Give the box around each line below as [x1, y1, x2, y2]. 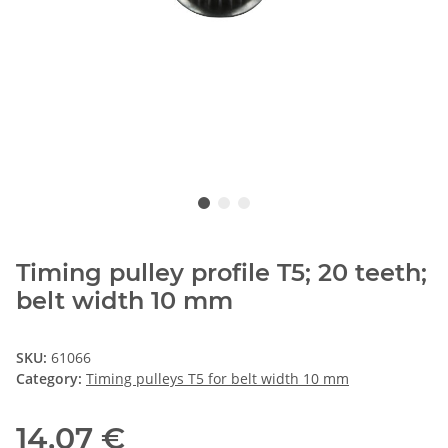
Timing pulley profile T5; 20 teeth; [16, 257, 427, 287]
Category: [16, 368, 86, 388]
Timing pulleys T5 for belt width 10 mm [86, 368, 349, 388]
